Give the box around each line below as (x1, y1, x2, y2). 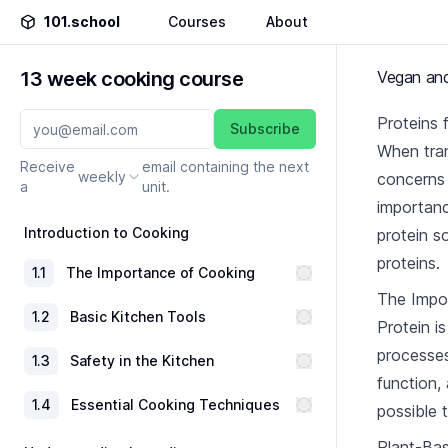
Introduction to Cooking (24, 224, 189, 241)
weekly (78, 168, 127, 185)
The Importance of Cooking (66, 264, 255, 281)
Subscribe (230, 120, 300, 137)
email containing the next (142, 158, 310, 175)
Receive (20, 158, 75, 175)
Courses (168, 13, 226, 30)
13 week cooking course (20, 67, 243, 91)
